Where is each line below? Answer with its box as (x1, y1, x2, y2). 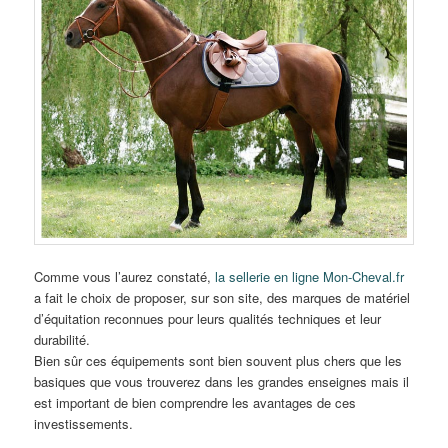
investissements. (34, 414, 134, 434)
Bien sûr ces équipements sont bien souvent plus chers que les (34, 351, 403, 371)
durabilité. (34, 330, 91, 350)
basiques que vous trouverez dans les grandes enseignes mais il (34, 372, 410, 392)
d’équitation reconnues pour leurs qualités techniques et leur (34, 309, 382, 329)
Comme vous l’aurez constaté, (34, 267, 216, 287)
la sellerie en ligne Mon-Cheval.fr (215, 267, 405, 287)
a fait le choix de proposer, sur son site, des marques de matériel (34, 288, 411, 308)
